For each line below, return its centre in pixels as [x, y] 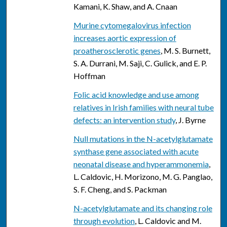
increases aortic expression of [125, 38]
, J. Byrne [190, 120]
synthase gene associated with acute [136, 152]
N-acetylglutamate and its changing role [143, 208]
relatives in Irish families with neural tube [143, 107]
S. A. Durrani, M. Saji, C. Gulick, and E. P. [140, 63]
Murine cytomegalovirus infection [132, 25]
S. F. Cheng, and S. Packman [120, 190]
